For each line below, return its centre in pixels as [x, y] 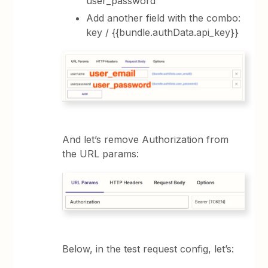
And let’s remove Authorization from [146, 140]
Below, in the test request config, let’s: [148, 249]
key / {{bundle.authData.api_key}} [163, 32]
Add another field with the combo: [164, 18]
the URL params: [101, 154]
